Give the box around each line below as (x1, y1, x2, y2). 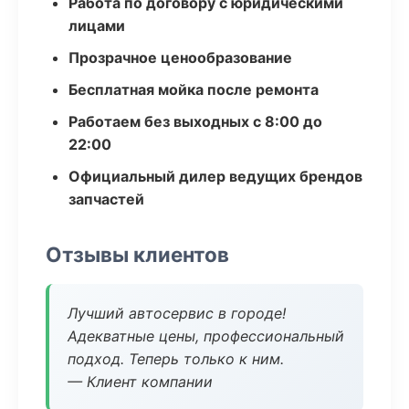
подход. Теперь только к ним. (68, 350, 284, 368)
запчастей (68, 190, 144, 208)
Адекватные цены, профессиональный (68, 327, 344, 345)
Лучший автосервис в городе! (68, 304, 286, 322)
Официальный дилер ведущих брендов (68, 167, 362, 185)
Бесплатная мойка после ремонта (68, 80, 319, 99)
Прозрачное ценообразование (68, 48, 292, 67)
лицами (68, 16, 125, 35)
